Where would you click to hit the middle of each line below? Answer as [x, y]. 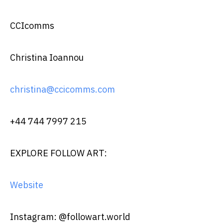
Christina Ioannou [47, 57]
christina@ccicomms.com [62, 89]
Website [27, 185]
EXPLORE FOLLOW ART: [58, 153]
